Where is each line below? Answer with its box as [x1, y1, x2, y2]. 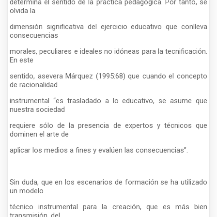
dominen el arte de [10, 129, 69, 139]
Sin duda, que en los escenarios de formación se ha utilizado [10, 177, 207, 186]
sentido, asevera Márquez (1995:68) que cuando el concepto [10, 71, 207, 80]
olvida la [10, 6, 35, 15]
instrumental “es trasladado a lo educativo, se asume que [10, 96, 207, 105]
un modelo [10, 186, 44, 195]
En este [10, 55, 33, 64]
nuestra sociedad [10, 105, 65, 114]
